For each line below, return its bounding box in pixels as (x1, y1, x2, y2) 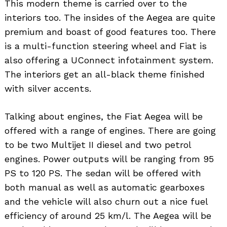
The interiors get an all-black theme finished (5, 68, 205, 80)
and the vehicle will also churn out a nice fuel (5, 196, 208, 207)
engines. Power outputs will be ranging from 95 (5, 153, 214, 164)
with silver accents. (5, 83, 91, 94)
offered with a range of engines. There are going (5, 125, 216, 136)
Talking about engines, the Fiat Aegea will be (5, 110, 203, 122)
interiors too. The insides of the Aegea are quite (5, 12, 215, 23)
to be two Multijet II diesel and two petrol (5, 139, 191, 150)
